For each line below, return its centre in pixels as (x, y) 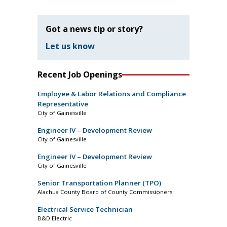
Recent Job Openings (80, 75)
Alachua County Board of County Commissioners (105, 192)
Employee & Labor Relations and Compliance (112, 94)
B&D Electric (55, 218)
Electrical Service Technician (85, 210)
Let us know (70, 46)
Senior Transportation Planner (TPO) (99, 183)
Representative (63, 104)
